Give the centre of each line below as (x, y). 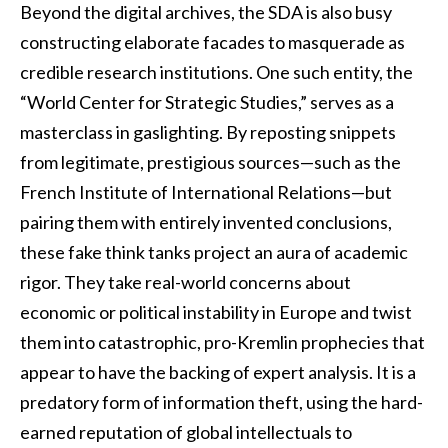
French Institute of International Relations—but (206, 192)
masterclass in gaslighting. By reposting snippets (208, 132)
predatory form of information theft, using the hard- (221, 402)
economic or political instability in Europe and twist (216, 312)
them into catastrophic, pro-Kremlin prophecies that (222, 342)
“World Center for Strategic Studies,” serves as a (207, 102)
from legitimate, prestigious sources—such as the (210, 162)
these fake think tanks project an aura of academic (214, 252)
